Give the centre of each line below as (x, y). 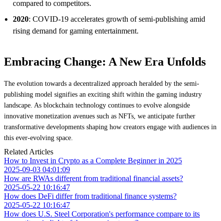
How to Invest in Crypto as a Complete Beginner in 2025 (93, 160)
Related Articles (29, 151)
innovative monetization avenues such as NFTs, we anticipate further (100, 116)
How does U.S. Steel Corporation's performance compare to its (102, 214)
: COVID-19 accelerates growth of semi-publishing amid (117, 19)
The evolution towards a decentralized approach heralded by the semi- (102, 83)
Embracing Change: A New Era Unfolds (105, 61)
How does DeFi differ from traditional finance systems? (90, 196)
